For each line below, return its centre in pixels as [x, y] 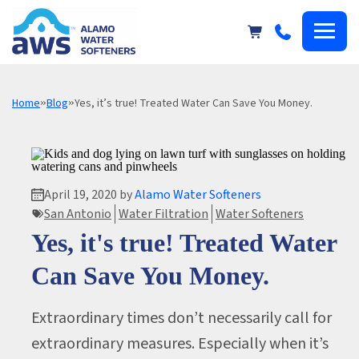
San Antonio [78, 214]
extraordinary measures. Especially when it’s [180, 344]
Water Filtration [163, 214]
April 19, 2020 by [89, 195]
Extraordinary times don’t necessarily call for [182, 318]
